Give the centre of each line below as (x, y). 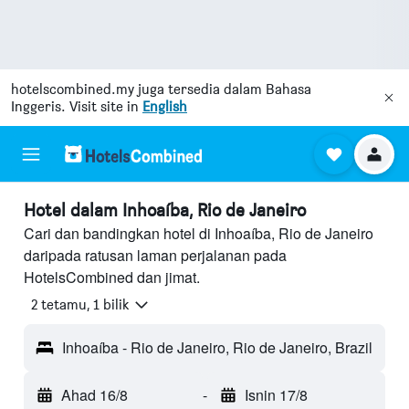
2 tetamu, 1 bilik (80, 305)
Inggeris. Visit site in (77, 106)
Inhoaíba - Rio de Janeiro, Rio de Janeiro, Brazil (217, 348)
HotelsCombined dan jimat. (112, 277)
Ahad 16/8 (94, 395)
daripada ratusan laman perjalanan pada (155, 255)
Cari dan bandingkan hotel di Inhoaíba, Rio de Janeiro (199, 233)
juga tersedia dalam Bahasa (223, 89)
